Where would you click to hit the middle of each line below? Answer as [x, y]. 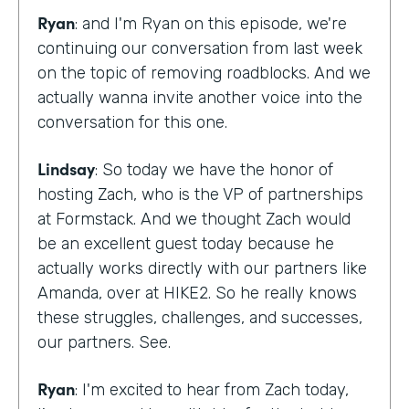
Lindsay [66, 168]
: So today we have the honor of [214, 169]
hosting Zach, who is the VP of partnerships [200, 194]
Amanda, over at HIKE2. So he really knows [197, 293]
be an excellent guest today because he [186, 243]
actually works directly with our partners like [202, 268]
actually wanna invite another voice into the [200, 97]
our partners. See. [104, 342]
